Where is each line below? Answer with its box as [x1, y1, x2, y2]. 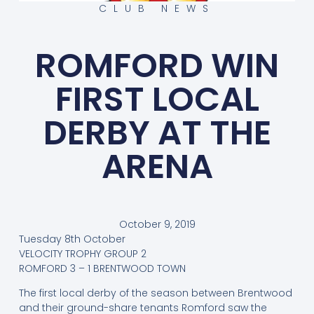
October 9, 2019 [118, 217, 196, 231]
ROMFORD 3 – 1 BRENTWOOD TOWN [18, 261, 186, 275]
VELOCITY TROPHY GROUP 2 [18, 246, 146, 261]
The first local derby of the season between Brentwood [18, 285, 292, 300]
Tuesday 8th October [18, 231, 125, 246]
